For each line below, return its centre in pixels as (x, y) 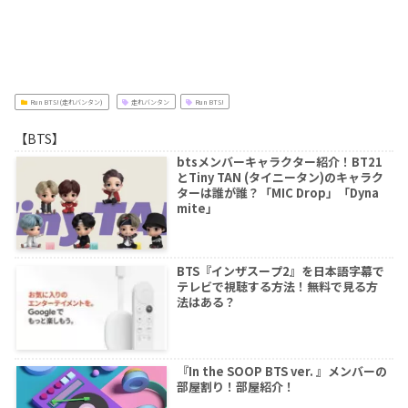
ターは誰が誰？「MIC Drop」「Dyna (277, 193)
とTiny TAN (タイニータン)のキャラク (280, 178)
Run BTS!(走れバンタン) (66, 102)
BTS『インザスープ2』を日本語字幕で (280, 270)
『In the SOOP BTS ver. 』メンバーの (281, 372)
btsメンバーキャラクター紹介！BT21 (279, 162)
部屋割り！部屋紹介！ (235, 387)
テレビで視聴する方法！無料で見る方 (277, 286)
